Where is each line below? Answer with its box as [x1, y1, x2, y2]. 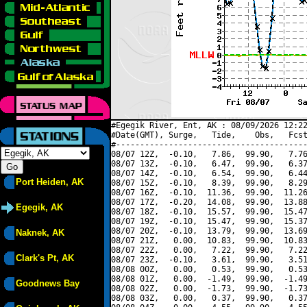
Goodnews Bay [16, 278, 79, 288]
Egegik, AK [16, 202, 63, 212]
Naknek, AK [16, 228, 64, 238]
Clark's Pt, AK [16, 253, 74, 263]
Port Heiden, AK [16, 177, 84, 187]
